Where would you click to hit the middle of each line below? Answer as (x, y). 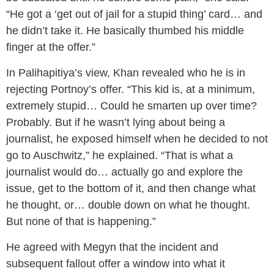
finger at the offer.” (51, 47)
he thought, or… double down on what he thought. (128, 205)
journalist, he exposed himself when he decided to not (137, 139)
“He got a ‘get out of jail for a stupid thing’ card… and (134, 14)
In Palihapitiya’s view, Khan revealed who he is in (126, 72)
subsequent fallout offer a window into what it (116, 263)
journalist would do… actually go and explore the (124, 172)
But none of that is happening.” (81, 221)
